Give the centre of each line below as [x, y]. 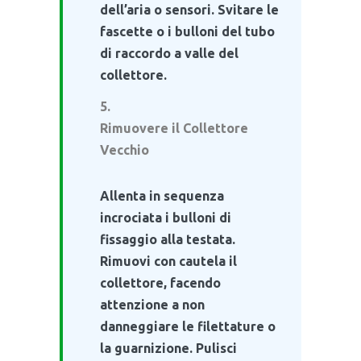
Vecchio [124, 149]
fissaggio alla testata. [168, 239]
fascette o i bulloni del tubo [187, 31]
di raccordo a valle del [169, 53]
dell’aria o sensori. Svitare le [189, 9]
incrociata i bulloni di [166, 217]
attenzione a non [152, 304]
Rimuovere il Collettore [174, 128]
